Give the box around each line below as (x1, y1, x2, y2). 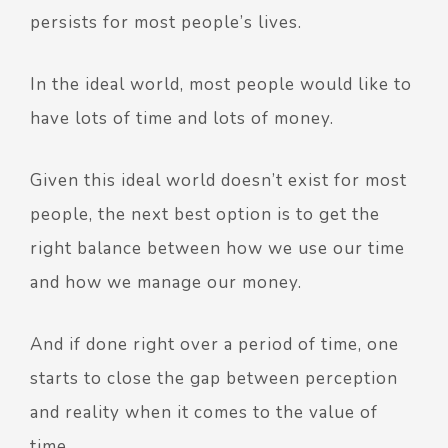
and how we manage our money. (30, 270, 302, 294)
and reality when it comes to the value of (30, 400, 378, 424)
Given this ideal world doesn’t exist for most (30, 168, 407, 192)
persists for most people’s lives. (30, 10, 302, 34)
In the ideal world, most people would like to (30, 72, 412, 96)
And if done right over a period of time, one (30, 332, 399, 356)
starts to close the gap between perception (30, 366, 398, 390)
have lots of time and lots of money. (30, 106, 334, 130)
